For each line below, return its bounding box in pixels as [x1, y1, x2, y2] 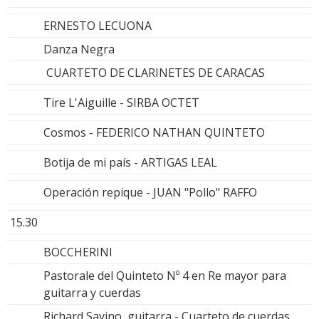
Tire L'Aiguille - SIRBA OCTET [43, 95, 199, 111]
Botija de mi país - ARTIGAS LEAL [43, 155, 217, 171]
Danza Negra [43, 41, 115, 58]
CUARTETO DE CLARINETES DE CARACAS [43, 65, 265, 81]
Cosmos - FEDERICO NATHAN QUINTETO [43, 125, 265, 141]
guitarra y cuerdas [43, 285, 141, 301]
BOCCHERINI [43, 244, 113, 261]
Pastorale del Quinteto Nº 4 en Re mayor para [43, 268, 286, 284]
